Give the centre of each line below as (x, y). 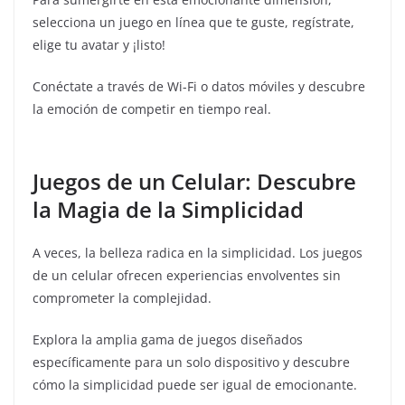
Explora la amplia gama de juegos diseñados (168, 339)
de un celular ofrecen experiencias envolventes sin (187, 275)
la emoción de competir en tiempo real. (152, 109)
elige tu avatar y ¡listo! (99, 45)
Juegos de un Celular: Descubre (194, 181)
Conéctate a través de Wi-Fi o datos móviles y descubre (199, 86)
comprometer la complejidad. (122, 298)
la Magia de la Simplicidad (168, 209)
